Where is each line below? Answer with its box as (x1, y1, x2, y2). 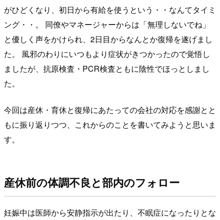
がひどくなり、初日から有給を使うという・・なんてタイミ (4, 3, 216, 15)
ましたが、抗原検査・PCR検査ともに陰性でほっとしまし (4, 62, 210, 74)
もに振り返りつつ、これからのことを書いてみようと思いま (4, 118, 216, 130)
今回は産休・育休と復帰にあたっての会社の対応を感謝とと (4, 104, 216, 115)
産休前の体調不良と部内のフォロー (4, 174, 180, 191)
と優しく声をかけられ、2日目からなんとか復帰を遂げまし (4, 33, 213, 45)
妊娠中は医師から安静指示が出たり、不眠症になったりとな (4, 206, 216, 218)
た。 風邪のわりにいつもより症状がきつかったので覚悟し (4, 48, 210, 59)
